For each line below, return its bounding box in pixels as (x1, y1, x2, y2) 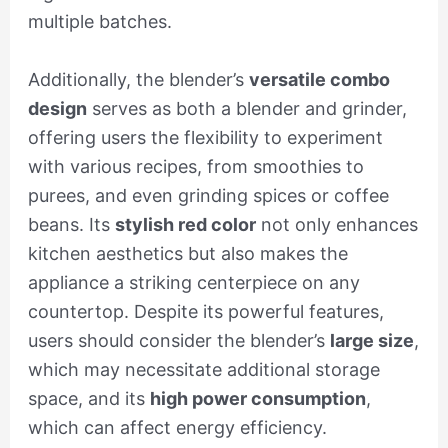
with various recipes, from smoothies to (27, 155, 364, 177)
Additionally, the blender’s (27, 68, 249, 90)
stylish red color (114, 213, 256, 235)
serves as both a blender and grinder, (86, 97, 407, 119)
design (27, 97, 87, 119)
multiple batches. (27, 10, 172, 32)
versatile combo (248, 68, 390, 90)
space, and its (27, 387, 150, 409)
